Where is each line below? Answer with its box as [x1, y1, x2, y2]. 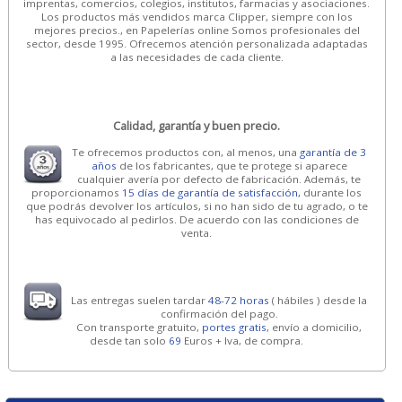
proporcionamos [31, 186, 123, 200]
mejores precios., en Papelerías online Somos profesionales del [33, 22, 360, 37]
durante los [303, 186, 363, 200]
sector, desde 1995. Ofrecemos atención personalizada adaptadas [25, 36, 368, 50]
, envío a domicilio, [267, 319, 363, 334]
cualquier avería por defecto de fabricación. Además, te [77, 172, 362, 187]
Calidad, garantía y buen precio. [113, 118, 281, 135]
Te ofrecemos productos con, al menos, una [72, 145, 301, 160]
